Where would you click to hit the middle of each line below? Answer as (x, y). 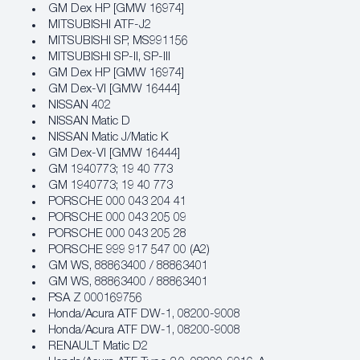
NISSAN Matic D (89, 121)
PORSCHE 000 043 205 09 (117, 218)
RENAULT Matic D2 (98, 346)
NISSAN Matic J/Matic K (108, 137)
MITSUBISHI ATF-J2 (100, 25)
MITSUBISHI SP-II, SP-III (109, 57)
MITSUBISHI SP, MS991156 (118, 41)
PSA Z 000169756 (95, 298)
